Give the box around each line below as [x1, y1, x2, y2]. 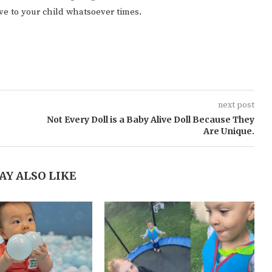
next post [217, 100, 254, 110]
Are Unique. [203, 126, 254, 137]
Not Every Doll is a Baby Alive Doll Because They [46, 114, 254, 125]
